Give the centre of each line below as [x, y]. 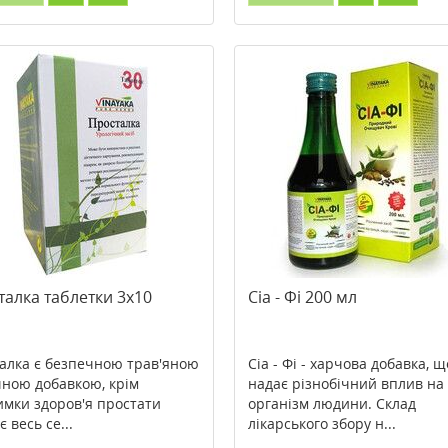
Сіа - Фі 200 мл [302, 297]
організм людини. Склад [331, 403]
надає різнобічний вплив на [345, 383]
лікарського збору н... [321, 423]
